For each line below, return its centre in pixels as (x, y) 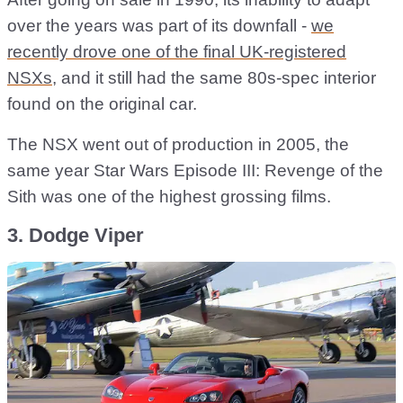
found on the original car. (102, 104)
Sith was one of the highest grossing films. (169, 197)
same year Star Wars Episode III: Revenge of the (195, 171)
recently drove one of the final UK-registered (177, 52)
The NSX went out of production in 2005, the (178, 145)
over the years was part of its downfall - (159, 26)
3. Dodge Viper (76, 236)
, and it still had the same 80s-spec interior (214, 78)
